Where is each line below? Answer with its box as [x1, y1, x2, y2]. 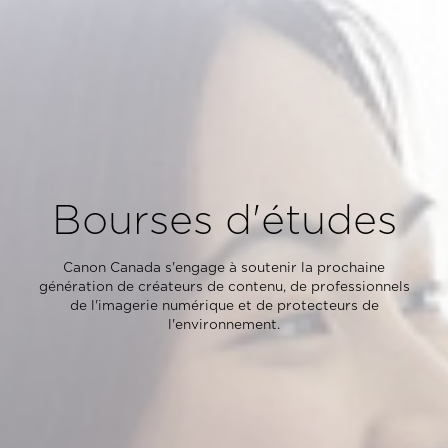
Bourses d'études [51, 197, 397, 244]
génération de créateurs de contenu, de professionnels [38, 279, 410, 295]
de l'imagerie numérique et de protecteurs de [69, 298, 379, 314]
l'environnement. [168, 317, 280, 333]
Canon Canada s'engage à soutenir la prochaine [63, 260, 385, 276]
